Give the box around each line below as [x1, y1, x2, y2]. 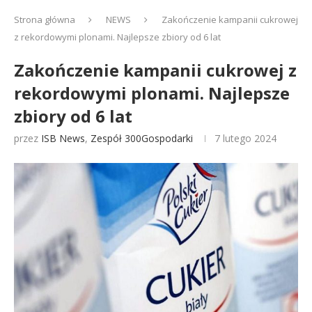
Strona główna [14, 13, 75, 26]
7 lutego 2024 [214, 132, 276, 145]
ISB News [41, 132, 85, 145]
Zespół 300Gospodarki [91, 132, 193, 145]
